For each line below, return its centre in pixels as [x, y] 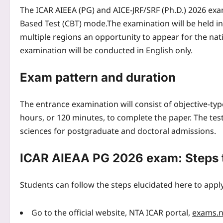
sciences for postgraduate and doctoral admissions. [118, 131]
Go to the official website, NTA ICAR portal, [112, 213]
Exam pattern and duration [98, 78]
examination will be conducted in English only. [106, 51]
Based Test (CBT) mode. [63, 24]
